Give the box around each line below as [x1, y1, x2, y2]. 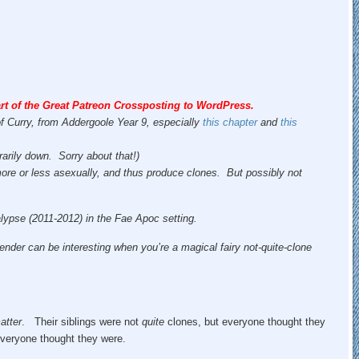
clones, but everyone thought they [163, 315, 325, 328]
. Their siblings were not [21, 315, 142, 328]
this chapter [202, 115, 257, 128]
